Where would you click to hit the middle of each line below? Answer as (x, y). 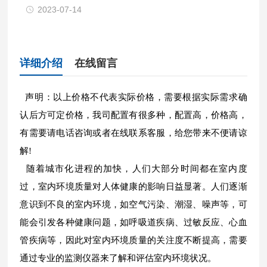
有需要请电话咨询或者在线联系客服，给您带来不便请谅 (133, 133)
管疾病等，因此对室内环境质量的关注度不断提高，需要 (133, 240)
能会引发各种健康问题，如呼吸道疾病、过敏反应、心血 (133, 222)
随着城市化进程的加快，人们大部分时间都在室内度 (133, 169)
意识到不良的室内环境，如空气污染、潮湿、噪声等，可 (133, 204)
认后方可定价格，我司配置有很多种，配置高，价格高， (133, 115)
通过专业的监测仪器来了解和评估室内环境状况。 (118, 258)
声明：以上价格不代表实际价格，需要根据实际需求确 (133, 97)
